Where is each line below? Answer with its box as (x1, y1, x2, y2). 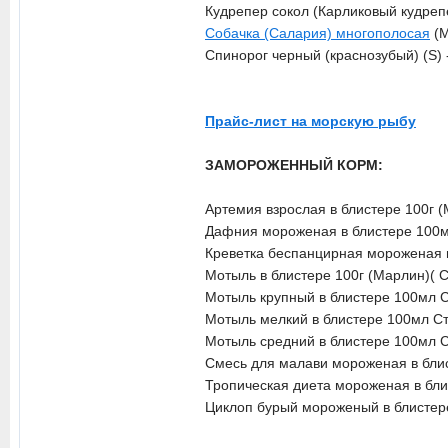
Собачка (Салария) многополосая (205, 25, 430, 41)
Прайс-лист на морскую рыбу (205, 113, 416, 129)
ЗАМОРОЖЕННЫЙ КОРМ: (205, 157, 383, 173)
